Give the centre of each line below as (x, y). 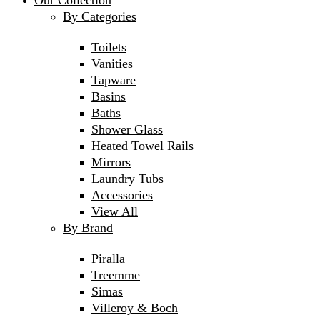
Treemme (116, 275)
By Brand (88, 228)
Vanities (112, 64)
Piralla (108, 259)
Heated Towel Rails (142, 146)
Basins (109, 96)
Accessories (122, 195)
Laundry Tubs (127, 179)
